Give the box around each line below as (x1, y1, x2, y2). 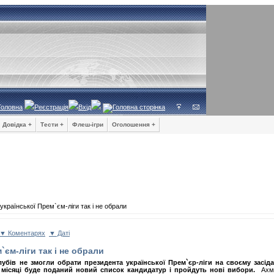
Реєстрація (34, 103, 68, 111)
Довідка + (2, 121, 32, 128)
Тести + (40, 121, 64, 128)
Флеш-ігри (72, 121, 103, 128)
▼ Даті (49, 229, 70, 237)
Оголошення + (112, 121, 155, 128)
